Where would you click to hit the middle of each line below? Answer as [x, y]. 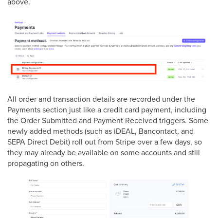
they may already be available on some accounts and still [104, 152]
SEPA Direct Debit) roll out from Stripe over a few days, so [105, 141]
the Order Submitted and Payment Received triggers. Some [108, 120]
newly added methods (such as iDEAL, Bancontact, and [100, 131]
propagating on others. [46, 163]
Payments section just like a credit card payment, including [107, 109]
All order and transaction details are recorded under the [101, 99]
